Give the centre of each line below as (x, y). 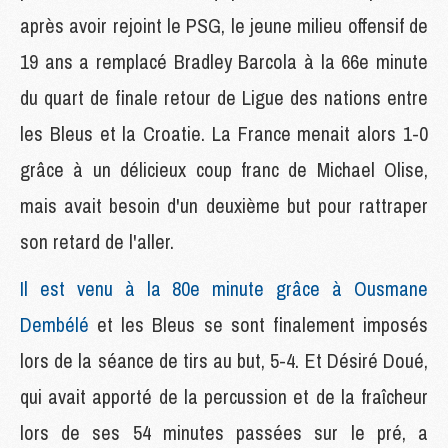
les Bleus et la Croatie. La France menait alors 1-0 (224, 133)
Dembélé (54, 324)
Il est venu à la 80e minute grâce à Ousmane (224, 288)
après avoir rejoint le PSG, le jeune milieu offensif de (224, 25)
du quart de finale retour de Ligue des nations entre (224, 97)
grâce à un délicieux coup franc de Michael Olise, (224, 169)
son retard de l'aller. (97, 241)
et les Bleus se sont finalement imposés (258, 324)
